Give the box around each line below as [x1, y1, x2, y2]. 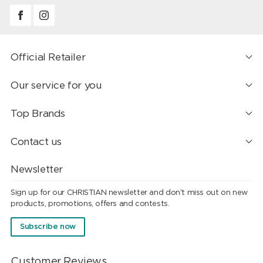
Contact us [10, 136, 62, 147]
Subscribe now [19, 223, 76, 231]
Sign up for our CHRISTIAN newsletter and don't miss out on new [10, 189, 248, 197]
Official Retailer [10, 52, 86, 63]
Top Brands [10, 108, 66, 119]
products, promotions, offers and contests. [10, 200, 170, 208]
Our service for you [10, 80, 102, 90]
